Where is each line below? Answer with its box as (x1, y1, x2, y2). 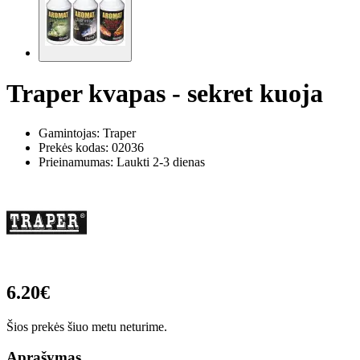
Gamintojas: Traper (39, 125, 136, 140)
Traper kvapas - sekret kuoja (6, 79, 323, 108)
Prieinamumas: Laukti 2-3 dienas (39, 154, 205, 169)
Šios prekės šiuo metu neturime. (6, 319, 167, 333)
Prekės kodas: (39, 140, 112, 154)
